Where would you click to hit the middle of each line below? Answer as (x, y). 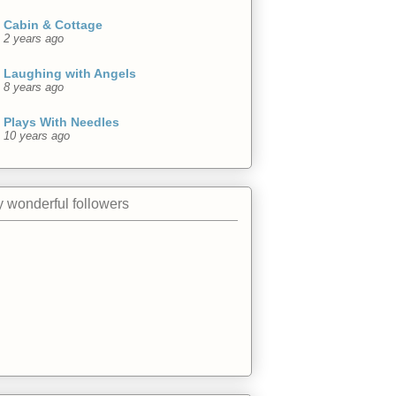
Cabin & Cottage (53, 25)
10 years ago (37, 137)
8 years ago (34, 88)
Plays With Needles (61, 122)
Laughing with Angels (70, 74)
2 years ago (34, 39)
